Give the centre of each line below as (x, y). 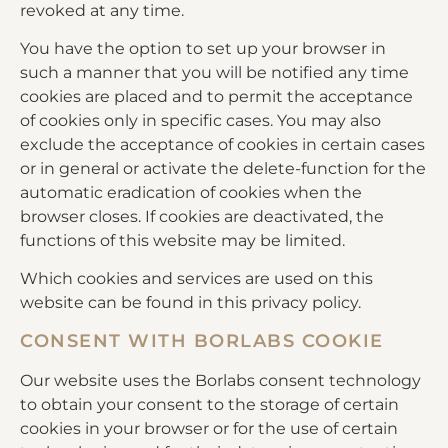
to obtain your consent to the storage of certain (209, 404)
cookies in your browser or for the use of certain (209, 428)
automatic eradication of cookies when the (191, 192)
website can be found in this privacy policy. (190, 303)
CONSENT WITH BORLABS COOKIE (202, 340)
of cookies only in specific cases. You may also (200, 120)
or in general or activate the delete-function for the (223, 168)
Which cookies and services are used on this (196, 279)
